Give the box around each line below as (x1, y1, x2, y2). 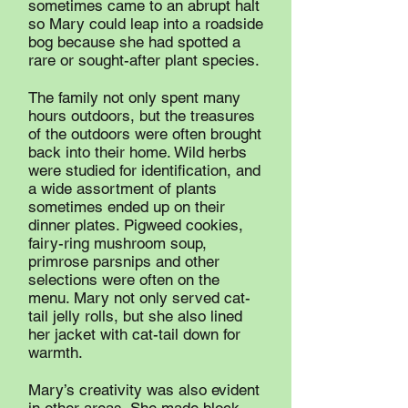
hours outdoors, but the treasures (28, 107, 255, 125)
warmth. (28, 343, 83, 362)
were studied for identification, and (28, 161, 260, 179)
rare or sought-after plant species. (28, 51, 260, 69)
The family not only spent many (28, 88, 240, 107)
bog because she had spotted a (28, 33, 240, 51)
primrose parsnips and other (28, 252, 219, 270)
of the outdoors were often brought (28, 125, 261, 143)
